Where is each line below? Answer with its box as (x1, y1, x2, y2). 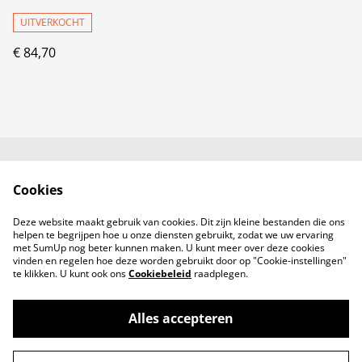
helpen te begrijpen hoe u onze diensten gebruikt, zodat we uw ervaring (13, 228, 334, 242)
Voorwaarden (205, 175, 289, 192)
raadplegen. (192, 267, 248, 280)
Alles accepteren (128, 309, 234, 327)
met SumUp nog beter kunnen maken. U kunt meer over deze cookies (13, 241, 325, 255)
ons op (94, 190, 136, 208)
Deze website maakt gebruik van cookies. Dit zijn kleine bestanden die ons (13, 215, 345, 229)
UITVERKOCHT (20, 15, 85, 29)
